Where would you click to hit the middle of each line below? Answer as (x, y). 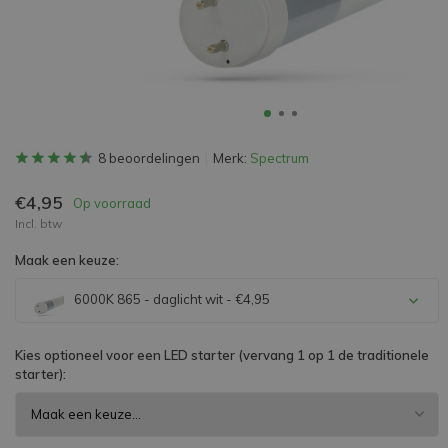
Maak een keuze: (67, 260)
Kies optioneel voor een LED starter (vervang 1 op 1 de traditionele (222, 355)
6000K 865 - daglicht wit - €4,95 (170, 298)
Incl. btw (38, 223)
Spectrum (279, 158)
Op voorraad (112, 202)
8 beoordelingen (149, 158)
